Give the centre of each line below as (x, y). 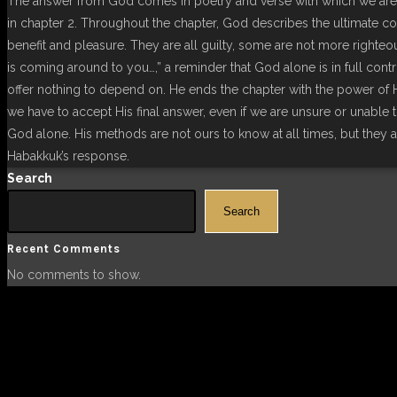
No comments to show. (74, 274)
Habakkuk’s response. (68, 156)
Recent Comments (64, 249)
